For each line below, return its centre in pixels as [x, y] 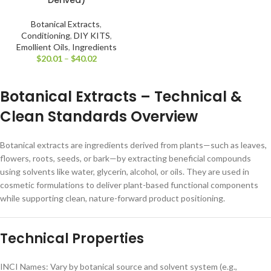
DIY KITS [92, 35]
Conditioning [45, 35]
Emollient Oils [42, 47]
